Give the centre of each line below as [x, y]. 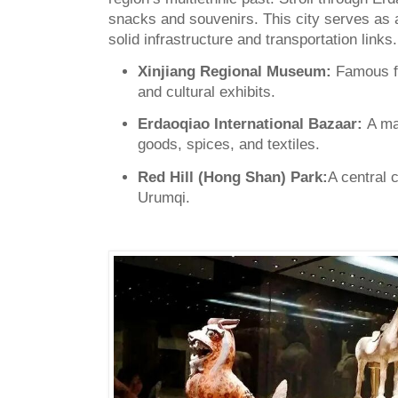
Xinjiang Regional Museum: [237, 72]
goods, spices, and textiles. [229, 145]
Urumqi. [164, 197]
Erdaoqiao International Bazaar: [252, 124]
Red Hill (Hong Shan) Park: [233, 177]
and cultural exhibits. [207, 92]
